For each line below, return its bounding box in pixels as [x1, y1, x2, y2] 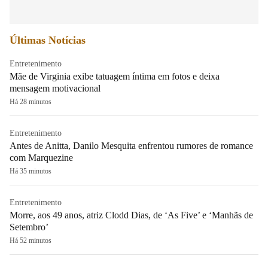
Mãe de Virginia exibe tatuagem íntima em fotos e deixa [10, 71, 220, 81]
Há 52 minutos [10, 236, 51, 245]
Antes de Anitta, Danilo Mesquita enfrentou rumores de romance [10, 140, 253, 151]
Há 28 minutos [10, 97, 51, 106]
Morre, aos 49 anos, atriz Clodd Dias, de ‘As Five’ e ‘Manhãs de [10, 209, 253, 220]
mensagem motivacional [10, 83, 100, 93]
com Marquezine [10, 152, 73, 163]
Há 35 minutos [10, 166, 51, 175]
